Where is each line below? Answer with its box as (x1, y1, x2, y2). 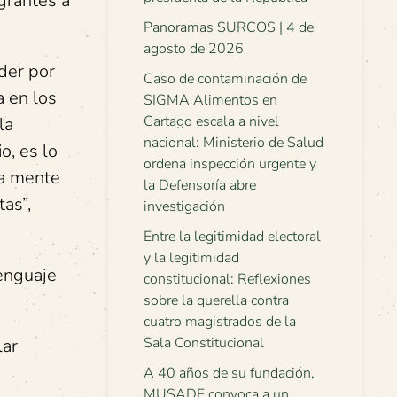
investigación (144, 197, 225, 216)
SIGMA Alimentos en (144, 90, 277, 110)
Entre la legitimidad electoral (144, 227, 321, 246)
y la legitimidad (144, 248, 239, 268)
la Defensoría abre (144, 175, 256, 195)
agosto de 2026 (144, 39, 244, 58)
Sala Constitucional (144, 333, 264, 353)
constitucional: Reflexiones (144, 269, 311, 289)
